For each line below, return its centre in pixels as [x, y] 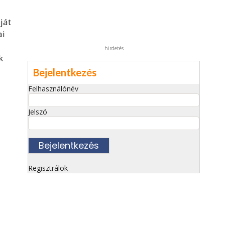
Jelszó [38, 111]
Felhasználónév [53, 88]
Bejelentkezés [65, 72]
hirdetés [114, 48]
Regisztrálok [48, 168]
